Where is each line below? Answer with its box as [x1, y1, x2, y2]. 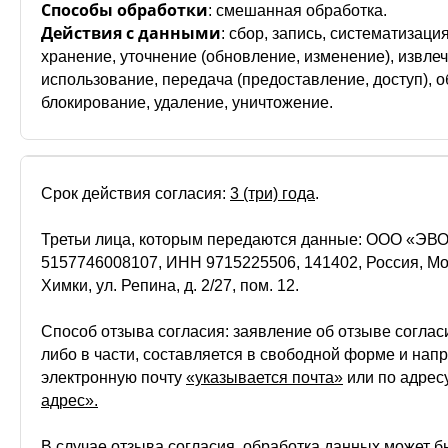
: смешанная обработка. [208, 2, 387, 19]
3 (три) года [230, 185, 315, 202]
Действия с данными [41, 22, 221, 44]
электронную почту [41, 369, 186, 386]
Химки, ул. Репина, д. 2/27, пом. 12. [41, 277, 299, 294]
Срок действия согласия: [41, 185, 230, 202]
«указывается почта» [186, 369, 343, 386]
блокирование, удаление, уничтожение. [41, 94, 333, 111]
